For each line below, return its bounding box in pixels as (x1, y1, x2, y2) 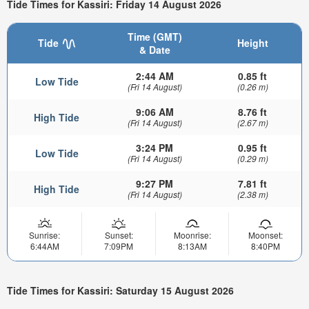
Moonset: (248, 228, 283, 241)
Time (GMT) (127, 29, 182, 43)
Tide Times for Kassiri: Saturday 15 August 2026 (7, 283, 234, 298)
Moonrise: (173, 228, 211, 241)
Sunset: (104, 228, 133, 241)
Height (237, 35, 268, 50)
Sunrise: (29, 228, 60, 241)
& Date (139, 42, 170, 57)
